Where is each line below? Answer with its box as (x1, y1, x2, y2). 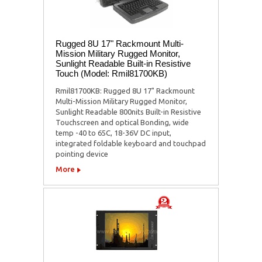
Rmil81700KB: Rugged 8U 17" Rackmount (56, 86, 195, 95)
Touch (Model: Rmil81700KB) (56, 68, 167, 78)
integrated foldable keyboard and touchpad (56, 139, 206, 147)
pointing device (56, 149, 108, 158)
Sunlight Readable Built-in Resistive (56, 58, 191, 68)
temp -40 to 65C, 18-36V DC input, (56, 128, 171, 137)
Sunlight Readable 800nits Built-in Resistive (56, 107, 201, 116)
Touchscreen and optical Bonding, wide (56, 118, 189, 126)
